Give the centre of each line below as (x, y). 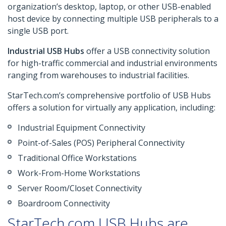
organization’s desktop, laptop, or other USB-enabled (109, 7)
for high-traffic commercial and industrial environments (112, 63)
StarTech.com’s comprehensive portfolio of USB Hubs (109, 96)
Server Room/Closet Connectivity (80, 188)
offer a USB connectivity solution (147, 51)
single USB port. (38, 31)
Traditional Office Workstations (77, 158)
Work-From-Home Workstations (79, 173)
